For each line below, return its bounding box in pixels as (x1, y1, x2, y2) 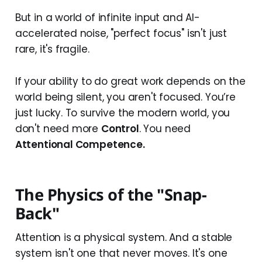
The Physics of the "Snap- (15, 184, 207, 206)
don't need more (15, 122, 101, 136)
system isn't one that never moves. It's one (15, 246, 227, 261)
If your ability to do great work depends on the (15, 74, 246, 89)
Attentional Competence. (15, 137, 145, 152)
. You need (139, 122, 191, 136)
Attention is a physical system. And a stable (15, 230, 233, 245)
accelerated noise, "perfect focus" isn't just (15, 26, 227, 41)
